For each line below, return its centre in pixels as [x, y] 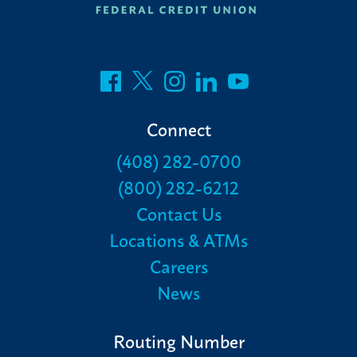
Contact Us [178, 212]
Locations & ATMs [178, 239]
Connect [178, 128]
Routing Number [178, 340]
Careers [178, 265]
